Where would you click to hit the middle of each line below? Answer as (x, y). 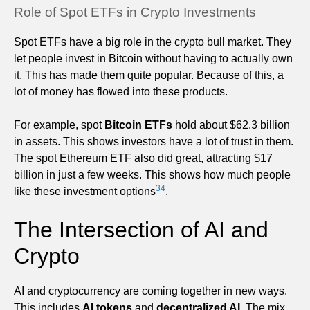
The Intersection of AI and (141, 229)
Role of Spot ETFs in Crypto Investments (135, 12)
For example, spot (59, 125)
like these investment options (85, 191)
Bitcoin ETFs (138, 125)
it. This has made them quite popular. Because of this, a (149, 75)
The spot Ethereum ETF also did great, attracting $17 (143, 158)
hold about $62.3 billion (231, 125)
